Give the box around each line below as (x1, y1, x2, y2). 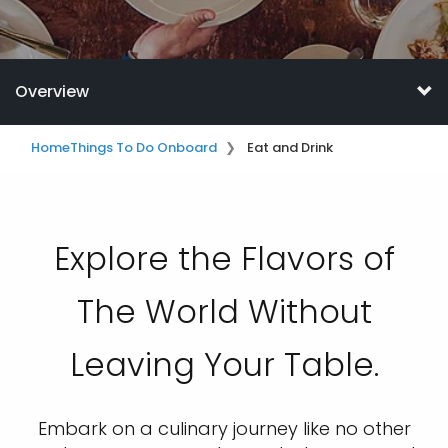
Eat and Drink (247, 138, 333, 157)
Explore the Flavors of (53, 236, 395, 281)
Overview (15, 80, 89, 103)
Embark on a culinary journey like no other (37, 416, 411, 441)
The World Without (76, 289, 372, 334)
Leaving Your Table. (69, 342, 379, 387)
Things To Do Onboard (70, 138, 217, 157)
